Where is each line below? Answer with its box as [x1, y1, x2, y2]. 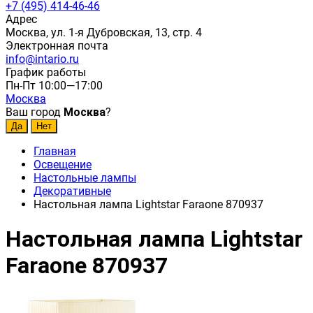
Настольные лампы [34, 171, 136, 184]
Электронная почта [6, 39, 108, 52]
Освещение [34, 158, 92, 171]
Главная [34, 145, 76, 158]
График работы [6, 66, 86, 79]
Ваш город [6, 105, 64, 119]
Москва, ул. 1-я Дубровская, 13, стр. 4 [6, 26, 202, 39]
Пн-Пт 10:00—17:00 [6, 79, 103, 92]
